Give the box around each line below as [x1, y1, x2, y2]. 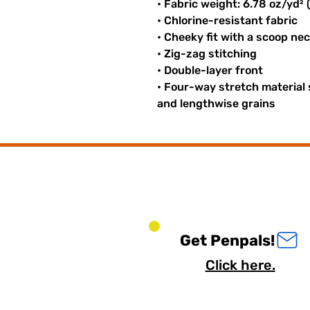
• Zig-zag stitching [157, 47, 257, 60]
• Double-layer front [157, 64, 263, 77]
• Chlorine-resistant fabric [157, 14, 298, 27]
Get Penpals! [180, 230, 275, 250]
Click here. [205, 257, 275, 273]
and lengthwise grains [157, 97, 275, 110]
